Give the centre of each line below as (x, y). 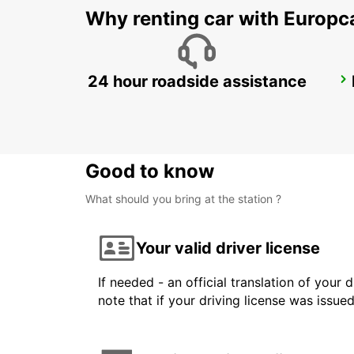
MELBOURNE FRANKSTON (186, 84)
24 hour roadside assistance (197, 82)
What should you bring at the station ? (183, 199)
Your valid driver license (228, 248)
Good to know (150, 171)
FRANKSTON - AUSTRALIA (174, 101)
